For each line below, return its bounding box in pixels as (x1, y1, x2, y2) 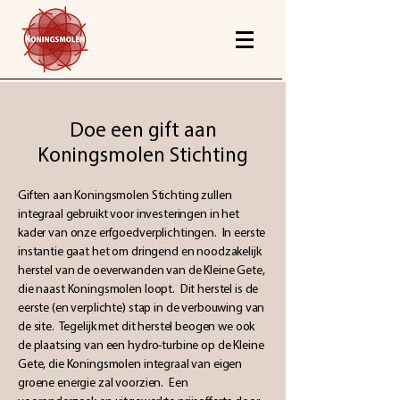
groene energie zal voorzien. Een (18, 375, 188, 390)
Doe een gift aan (69, 118, 217, 142)
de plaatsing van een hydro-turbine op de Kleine (18, 337, 264, 353)
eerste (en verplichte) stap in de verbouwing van (18, 300, 265, 315)
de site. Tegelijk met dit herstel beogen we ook (18, 319, 255, 334)
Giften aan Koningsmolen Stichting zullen (18, 187, 232, 203)
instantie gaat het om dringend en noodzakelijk (18, 244, 262, 259)
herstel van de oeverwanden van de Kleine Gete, (18, 262, 265, 278)
